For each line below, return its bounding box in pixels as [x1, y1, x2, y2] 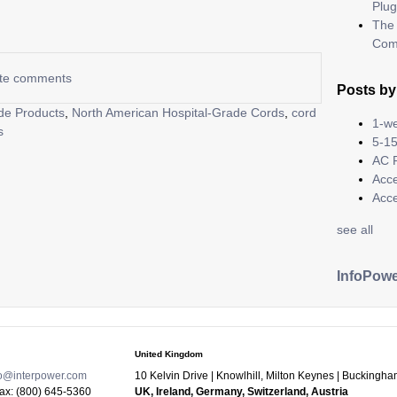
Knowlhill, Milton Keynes [215, 369, 337, 382]
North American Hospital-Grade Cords [72, 105, 284, 120]
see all [337, 222, 374, 237]
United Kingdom [134, 348, 203, 359]
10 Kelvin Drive [134, 369, 208, 382]
